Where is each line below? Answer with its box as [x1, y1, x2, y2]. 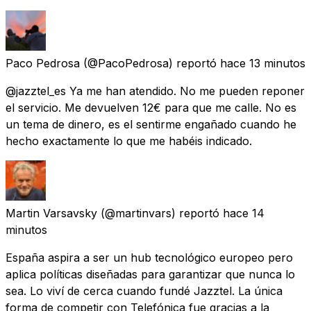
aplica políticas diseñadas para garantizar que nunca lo [6, 267, 295, 281]
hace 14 [223, 205, 264, 220]
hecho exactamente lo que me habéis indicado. [6, 133, 252, 148]
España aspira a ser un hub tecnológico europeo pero [6, 250, 293, 264]
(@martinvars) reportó [101, 205, 219, 220]
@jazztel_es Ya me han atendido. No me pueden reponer [6, 83, 305, 98]
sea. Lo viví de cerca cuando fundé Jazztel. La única [6, 283, 283, 298]
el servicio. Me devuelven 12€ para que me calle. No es [6, 100, 296, 115]
